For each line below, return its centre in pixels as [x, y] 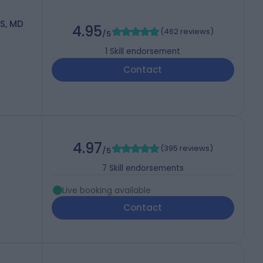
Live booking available [106, 190]
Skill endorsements [146, 168]
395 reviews [186, 149]
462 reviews [187, 32]
